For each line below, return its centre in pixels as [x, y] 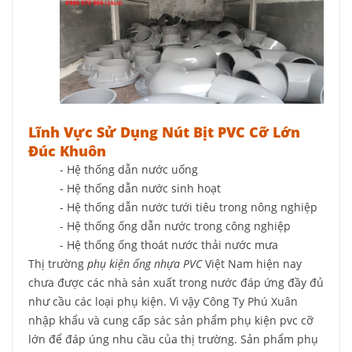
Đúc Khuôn [67, 151]
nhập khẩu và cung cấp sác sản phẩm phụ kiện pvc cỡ [171, 320]
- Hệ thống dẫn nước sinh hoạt [140, 188]
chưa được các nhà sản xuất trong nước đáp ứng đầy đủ [176, 282]
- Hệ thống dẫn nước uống [129, 169]
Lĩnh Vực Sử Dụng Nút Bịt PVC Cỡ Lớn [164, 132]
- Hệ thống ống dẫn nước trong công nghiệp [175, 226]
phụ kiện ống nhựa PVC [145, 264]
